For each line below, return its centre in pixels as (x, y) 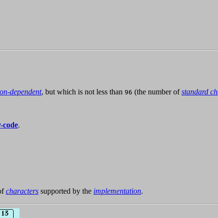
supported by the (66, 191)
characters (22, 191)
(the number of (157, 92)
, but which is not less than (83, 92)
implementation (117, 191)
